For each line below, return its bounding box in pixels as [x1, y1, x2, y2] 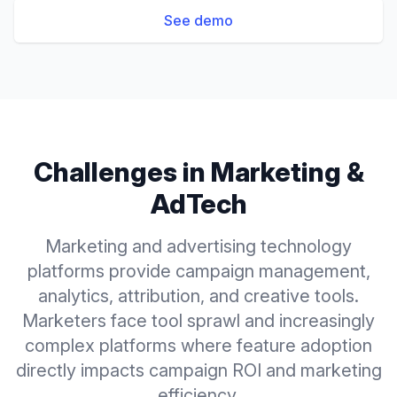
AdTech [150, 188, 247, 220]
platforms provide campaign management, [27, 261, 370, 282]
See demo [164, 12, 233, 29]
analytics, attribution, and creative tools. [38, 285, 359, 307]
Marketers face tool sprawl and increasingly [22, 310, 375, 331]
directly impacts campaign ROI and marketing [15, 360, 382, 381]
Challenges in [33, 156, 211, 188]
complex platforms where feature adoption [25, 335, 372, 356]
